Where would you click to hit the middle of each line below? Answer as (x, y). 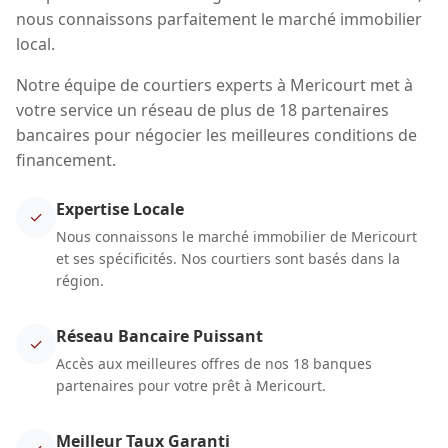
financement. (66, 160)
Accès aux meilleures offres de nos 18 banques (214, 364)
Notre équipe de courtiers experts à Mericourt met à (214, 85)
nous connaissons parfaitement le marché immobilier (219, 19)
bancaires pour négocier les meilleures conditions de (216, 135)
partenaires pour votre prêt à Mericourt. (191, 386)
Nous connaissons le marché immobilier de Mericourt (236, 237)
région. (80, 281)
